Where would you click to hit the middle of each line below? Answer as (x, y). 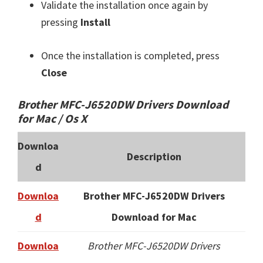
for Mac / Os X (52, 119)
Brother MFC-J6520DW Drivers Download (123, 104)
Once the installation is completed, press (130, 56)
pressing (61, 22)
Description (154, 157)
